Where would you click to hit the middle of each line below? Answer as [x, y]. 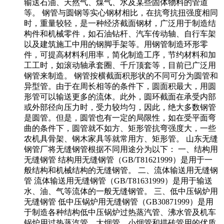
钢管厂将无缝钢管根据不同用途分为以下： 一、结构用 [121, 149]
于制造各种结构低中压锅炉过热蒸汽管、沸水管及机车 [120, 212]
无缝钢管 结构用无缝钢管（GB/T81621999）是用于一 [118, 159]
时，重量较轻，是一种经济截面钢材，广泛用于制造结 [120, 23]
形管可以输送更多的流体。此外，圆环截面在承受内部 [120, 96]
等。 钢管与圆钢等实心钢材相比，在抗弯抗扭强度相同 [121, 12]
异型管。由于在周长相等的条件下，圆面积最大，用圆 [120, 86]
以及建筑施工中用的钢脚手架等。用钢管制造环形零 [116, 44]
